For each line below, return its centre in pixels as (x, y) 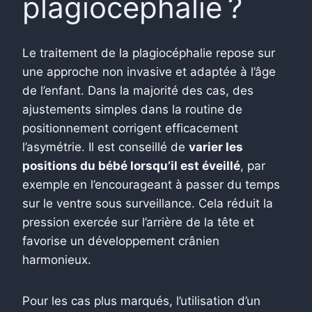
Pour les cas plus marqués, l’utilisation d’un (141, 301)
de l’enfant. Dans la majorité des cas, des (138, 91)
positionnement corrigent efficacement (130, 128)
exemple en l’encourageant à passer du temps (151, 185)
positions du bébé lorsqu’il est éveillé (131, 166)
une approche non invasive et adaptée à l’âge (149, 72)
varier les (216, 147)
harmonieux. (57, 260)
